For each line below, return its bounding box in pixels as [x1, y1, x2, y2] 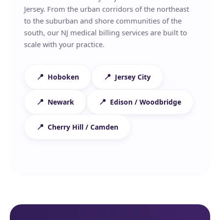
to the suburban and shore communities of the [24, 16, 182, 26]
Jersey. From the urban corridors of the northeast [24, 4, 190, 14]
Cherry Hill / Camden [48, 122, 119, 132]
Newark [48, 97, 75, 107]
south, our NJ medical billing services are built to [24, 27, 188, 38]
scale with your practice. [24, 39, 105, 50]
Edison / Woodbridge [110, 97, 182, 107]
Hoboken [48, 72, 80, 82]
